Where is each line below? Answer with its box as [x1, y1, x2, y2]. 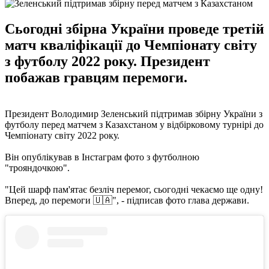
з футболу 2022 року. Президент [5, 53, 210, 69]
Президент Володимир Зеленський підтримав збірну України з [5, 108, 262, 119]
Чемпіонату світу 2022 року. [5, 130, 119, 141]
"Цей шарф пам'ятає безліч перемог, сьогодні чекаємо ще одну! [5, 184, 263, 195]
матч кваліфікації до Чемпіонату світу [5, 37, 257, 53]
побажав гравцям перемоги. [5, 69, 187, 85]
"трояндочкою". [5, 162, 70, 173]
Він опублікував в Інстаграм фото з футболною [5, 151, 199, 162]
